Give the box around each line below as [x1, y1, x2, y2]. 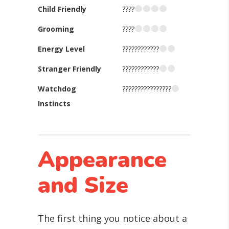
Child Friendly [38, 4, 86, 14]
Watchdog [38, 84, 76, 94]
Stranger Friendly [38, 64, 101, 74]
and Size [38, 170, 128, 201]
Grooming [38, 24, 74, 34]
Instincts [38, 99, 71, 108]
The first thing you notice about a [38, 212, 187, 224]
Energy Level [38, 44, 85, 54]
